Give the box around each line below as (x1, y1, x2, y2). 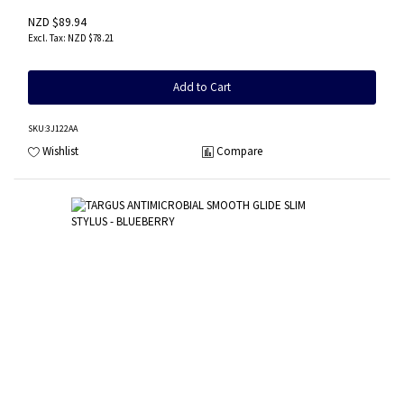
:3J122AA (44, 123, 78, 135)
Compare (216, 142, 262, 159)
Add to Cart (173, 79, 231, 96)
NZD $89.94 (28, 14, 87, 30)
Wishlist (42, 142, 78, 159)
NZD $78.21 (68, 32, 114, 45)
